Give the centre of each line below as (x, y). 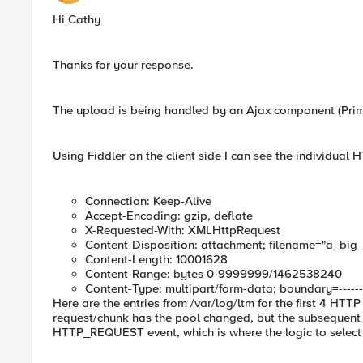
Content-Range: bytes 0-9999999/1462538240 (214, 274)
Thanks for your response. (123, 65)
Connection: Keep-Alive (148, 201)
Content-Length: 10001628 (156, 259)
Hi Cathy (77, 19)
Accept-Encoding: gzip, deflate (169, 216)
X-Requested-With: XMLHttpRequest (183, 230)
